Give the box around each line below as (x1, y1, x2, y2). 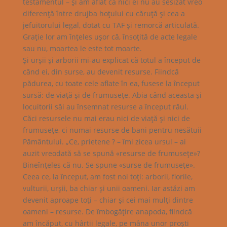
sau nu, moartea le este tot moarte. (22, 43, 142, 53)
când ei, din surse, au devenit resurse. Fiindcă (22, 66, 179, 77)
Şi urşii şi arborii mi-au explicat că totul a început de (22, 55, 201, 65)
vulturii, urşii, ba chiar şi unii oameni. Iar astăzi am (22, 183, 195, 193)
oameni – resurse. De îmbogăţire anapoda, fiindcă (22, 206, 192, 216)
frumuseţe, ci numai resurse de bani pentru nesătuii (22, 125, 202, 135)
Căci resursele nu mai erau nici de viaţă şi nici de (22, 113, 190, 123)
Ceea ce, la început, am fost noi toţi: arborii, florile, (22, 171, 193, 181)
